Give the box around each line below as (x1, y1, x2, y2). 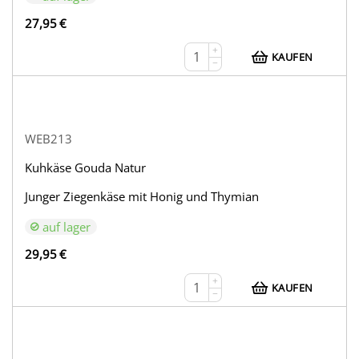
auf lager (42, 219, 91, 236)
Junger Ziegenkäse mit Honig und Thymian (25, 188, 260, 205)
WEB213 (25, 131, 73, 147)
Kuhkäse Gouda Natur (25, 159, 147, 176)
